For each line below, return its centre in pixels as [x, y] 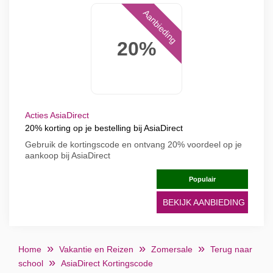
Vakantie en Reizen [96, 249]
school [31, 263]
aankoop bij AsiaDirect [68, 155]
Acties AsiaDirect [57, 115]
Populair [202, 179]
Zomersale [172, 249]
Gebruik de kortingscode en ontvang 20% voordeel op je [133, 144]
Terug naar [231, 249]
